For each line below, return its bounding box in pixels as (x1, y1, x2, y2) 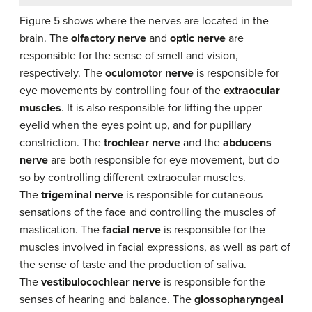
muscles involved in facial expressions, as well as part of (19, 240, 290, 255)
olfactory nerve (71, 31, 146, 46)
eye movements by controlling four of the (19, 84, 224, 98)
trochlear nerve (104, 136, 180, 150)
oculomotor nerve (105, 66, 194, 81)
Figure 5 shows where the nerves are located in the (19, 14, 269, 29)
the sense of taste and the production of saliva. (19, 258, 247, 272)
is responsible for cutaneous (123, 188, 263, 203)
